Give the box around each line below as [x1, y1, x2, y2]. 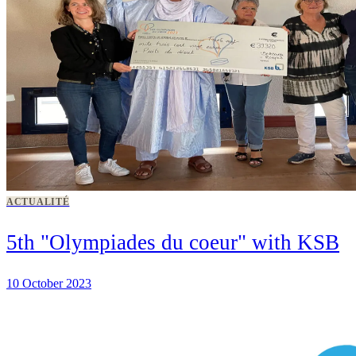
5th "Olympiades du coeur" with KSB [6, 230, 339, 254]
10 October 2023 [6, 276, 91, 290]
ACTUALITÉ [6, 195, 70, 207]
